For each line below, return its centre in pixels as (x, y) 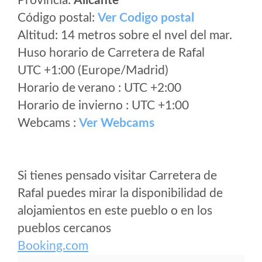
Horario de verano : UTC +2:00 (99, 88)
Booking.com (53, 246)
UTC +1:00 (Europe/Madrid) (93, 70)
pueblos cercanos (64, 228)
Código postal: (58, 18)
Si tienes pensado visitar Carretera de (117, 176)
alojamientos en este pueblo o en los (115, 211)
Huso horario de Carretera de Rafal (111, 53)
